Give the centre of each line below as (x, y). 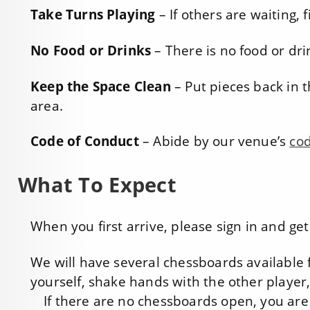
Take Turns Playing (93, 15)
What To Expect (98, 185)
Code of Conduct (85, 142)
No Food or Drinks (91, 50)
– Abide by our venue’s (214, 142)
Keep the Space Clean (101, 86)
